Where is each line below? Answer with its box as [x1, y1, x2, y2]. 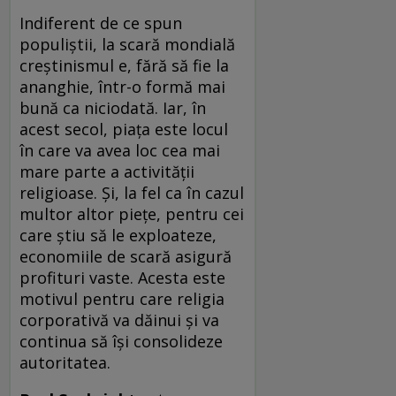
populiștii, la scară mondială [19, 33, 235, 55]
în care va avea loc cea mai [19, 139, 220, 161]
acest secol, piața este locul [19, 118, 228, 140]
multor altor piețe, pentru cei [19, 202, 244, 225]
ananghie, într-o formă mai [19, 75, 225, 97]
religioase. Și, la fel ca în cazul [19, 181, 244, 203]
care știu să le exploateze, [19, 224, 217, 246]
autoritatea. [19, 351, 115, 373]
